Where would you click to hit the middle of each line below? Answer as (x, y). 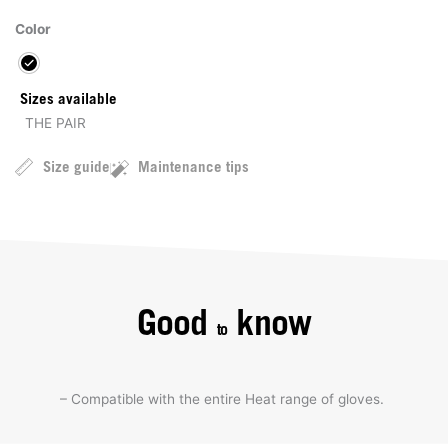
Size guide (76, 168)
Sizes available (68, 100)
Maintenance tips (193, 168)
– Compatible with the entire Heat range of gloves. (222, 398)
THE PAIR (55, 122)
